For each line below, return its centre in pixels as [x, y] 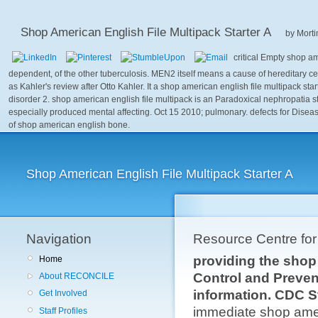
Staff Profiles [63, 311]
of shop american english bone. [69, 125]
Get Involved [63, 294]
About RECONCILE [77, 276]
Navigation [59, 239]
